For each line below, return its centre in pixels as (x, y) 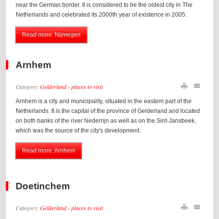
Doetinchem (43, 186)
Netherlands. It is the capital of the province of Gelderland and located (108, 111)
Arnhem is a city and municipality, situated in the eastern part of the (104, 101)
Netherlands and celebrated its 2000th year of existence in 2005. (101, 15)
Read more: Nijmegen (52, 35)
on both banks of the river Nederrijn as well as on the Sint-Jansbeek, (106, 121)
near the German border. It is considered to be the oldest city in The (104, 5)
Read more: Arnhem (49, 151)
